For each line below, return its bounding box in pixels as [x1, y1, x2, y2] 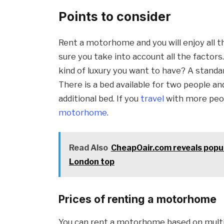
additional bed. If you [58, 93, 141, 103]
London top [68, 157, 114, 166]
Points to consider [58, 9, 171, 24]
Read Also [68, 143, 108, 152]
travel [140, 93, 164, 103]
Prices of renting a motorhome [58, 192, 217, 206]
